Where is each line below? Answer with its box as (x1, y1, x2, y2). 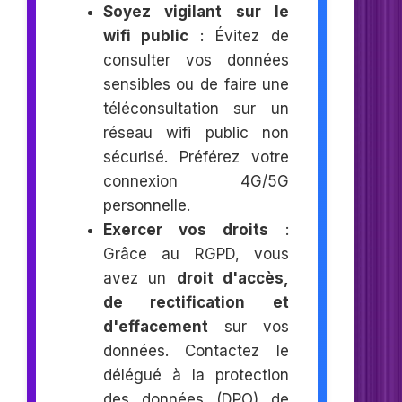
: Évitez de (188, 26, 290, 45)
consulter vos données (102, 50, 290, 69)
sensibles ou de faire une (102, 74, 290, 93)
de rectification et (102, 293, 290, 311)
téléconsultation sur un (102, 99, 290, 118)
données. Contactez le (102, 341, 290, 360)
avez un (102, 268, 177, 287)
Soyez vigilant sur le (102, 2, 290, 21)
